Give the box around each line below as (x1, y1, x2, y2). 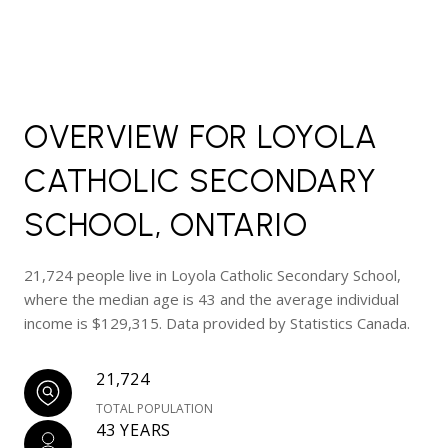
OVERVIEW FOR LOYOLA (24, 118, 378, 157)
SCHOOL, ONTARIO (24, 206, 308, 245)
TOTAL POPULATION (96, 400, 213, 418)
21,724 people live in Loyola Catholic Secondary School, (24, 265, 401, 286)
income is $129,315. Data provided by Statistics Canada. (24, 313, 410, 334)
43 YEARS (96, 419, 171, 442)
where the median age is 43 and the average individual (24, 289, 399, 310)
